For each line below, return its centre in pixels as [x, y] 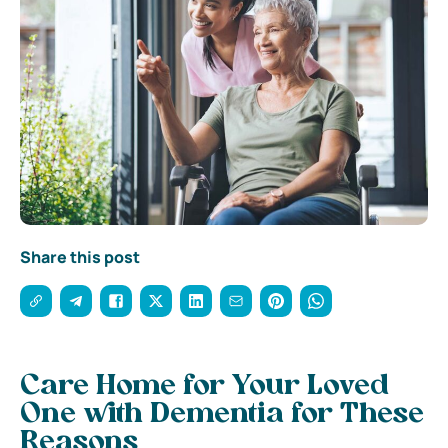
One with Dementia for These [222, 414]
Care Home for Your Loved [204, 386]
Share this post [80, 256]
